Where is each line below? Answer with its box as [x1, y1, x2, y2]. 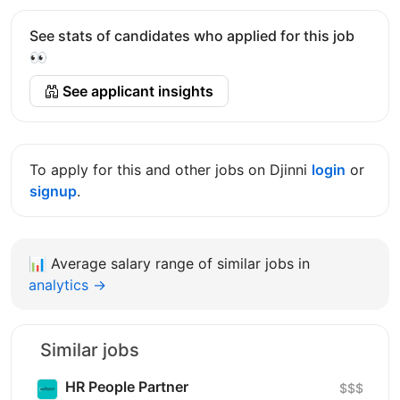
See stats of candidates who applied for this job [29, 26, 354, 45]
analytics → [29, 275, 106, 294]
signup [29, 181, 77, 200]
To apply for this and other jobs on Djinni [29, 160, 312, 179]
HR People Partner [65, 377, 188, 396]
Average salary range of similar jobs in [51, 254, 310, 272]
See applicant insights [59, 81, 213, 100]
